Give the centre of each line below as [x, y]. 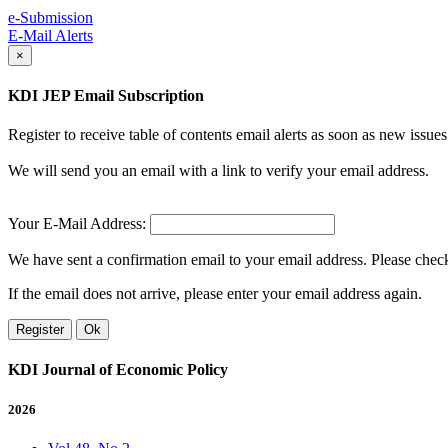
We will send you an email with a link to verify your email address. [218, 171]
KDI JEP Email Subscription [106, 95]
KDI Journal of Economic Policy [118, 370]
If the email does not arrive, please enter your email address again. [215, 294]
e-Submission [50, 17]
